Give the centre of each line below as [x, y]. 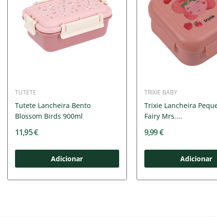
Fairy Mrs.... [163, 116]
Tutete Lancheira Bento [53, 106]
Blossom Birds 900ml [49, 116]
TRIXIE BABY [161, 93]
